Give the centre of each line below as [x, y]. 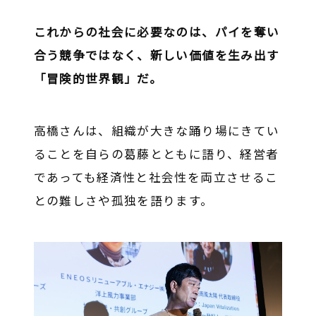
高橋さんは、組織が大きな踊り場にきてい [157, 131]
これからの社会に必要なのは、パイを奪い [157, 31]
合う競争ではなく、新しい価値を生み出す [157, 55]
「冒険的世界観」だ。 [98, 78]
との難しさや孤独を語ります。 [123, 201]
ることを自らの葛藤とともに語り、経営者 [156, 154]
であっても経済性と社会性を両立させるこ [156, 177]
